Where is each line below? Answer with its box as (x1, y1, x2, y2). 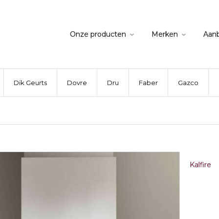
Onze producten (70, 30, 126, 39)
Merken (152, 30, 178, 39)
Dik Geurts (14, 79, 47, 87)
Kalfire (190, 160, 211, 169)
